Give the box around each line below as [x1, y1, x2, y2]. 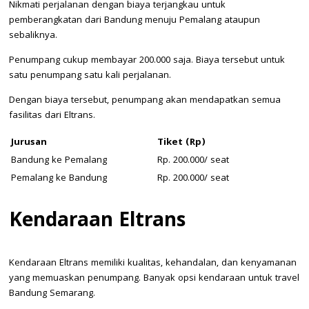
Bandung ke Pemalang [11, 153, 107, 169]
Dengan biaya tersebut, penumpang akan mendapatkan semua [9, 93, 281, 109]
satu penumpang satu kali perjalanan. [9, 68, 171, 84]
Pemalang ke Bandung [11, 171, 107, 187]
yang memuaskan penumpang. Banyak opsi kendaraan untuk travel [9, 270, 299, 286]
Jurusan [11, 135, 47, 151]
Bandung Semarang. [9, 286, 95, 301]
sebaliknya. [9, 28, 57, 44]
